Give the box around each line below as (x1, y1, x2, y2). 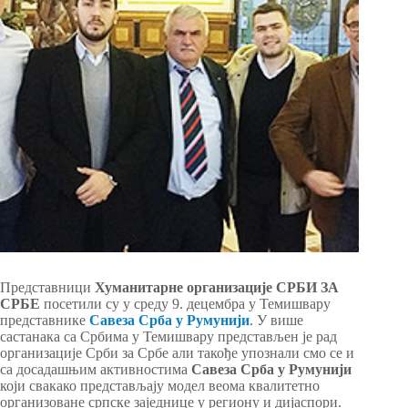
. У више (250, 312, 303, 329)
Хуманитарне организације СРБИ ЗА (95, 280, 339, 296)
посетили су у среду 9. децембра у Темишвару (40, 296, 331, 312)
